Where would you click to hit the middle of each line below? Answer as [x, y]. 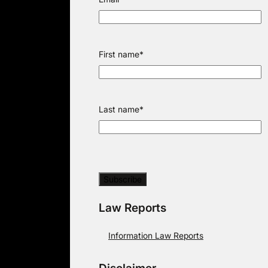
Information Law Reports [156, 235]
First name [119, 54]
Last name [119, 109]
